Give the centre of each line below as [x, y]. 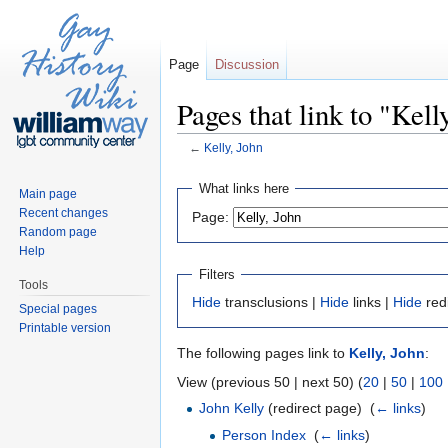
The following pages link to [263, 353]
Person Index [263, 434]
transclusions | [270, 302]
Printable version [65, 327]
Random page [58, 231]
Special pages [58, 308]
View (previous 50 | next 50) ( [270, 382]
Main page [48, 193]
